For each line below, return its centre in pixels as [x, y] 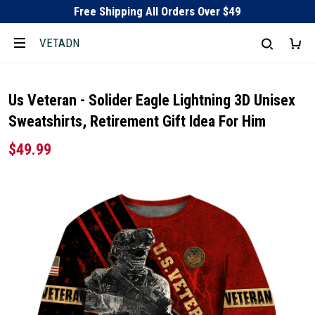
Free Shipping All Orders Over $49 [157, 11]
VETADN [59, 43]
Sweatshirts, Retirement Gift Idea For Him [137, 121]
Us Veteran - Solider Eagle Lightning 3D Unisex [152, 100]
